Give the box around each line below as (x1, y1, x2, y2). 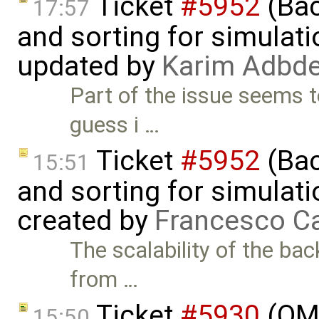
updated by (17, 50, 162, 83)
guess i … (70, 112, 160, 139)
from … (70, 266, 139, 293)
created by (17, 204, 155, 237)
